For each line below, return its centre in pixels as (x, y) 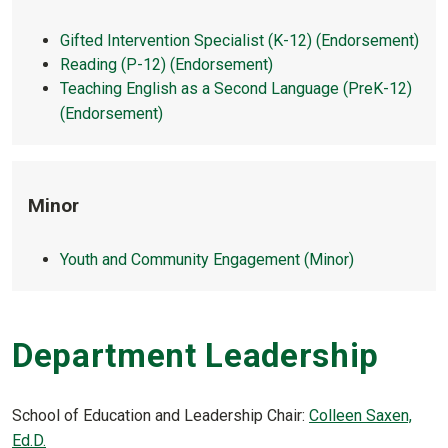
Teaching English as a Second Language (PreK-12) (236, 88)
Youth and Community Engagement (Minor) (207, 259)
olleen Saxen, (365, 416)
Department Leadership (195, 355)
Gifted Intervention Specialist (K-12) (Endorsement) (239, 40)
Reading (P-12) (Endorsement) (166, 64)
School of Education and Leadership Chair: (160, 416)
